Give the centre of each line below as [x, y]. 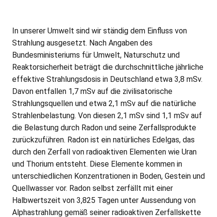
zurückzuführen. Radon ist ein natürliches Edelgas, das [103, 140]
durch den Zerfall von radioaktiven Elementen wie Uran [104, 152]
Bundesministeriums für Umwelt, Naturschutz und [96, 55]
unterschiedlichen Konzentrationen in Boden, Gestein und [108, 176]
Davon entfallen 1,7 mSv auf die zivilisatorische [92, 91]
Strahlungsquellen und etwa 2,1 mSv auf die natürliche [104, 103]
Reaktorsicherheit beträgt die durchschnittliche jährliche [108, 67]
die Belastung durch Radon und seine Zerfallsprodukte [104, 128]
